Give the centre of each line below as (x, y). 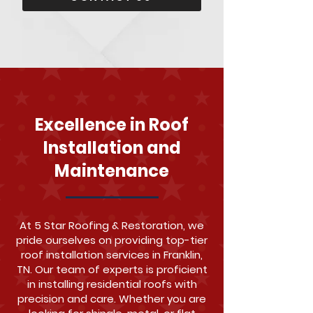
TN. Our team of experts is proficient (112, 269)
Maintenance (112, 171)
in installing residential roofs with (112, 284)
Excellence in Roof (112, 125)
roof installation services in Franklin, (112, 255)
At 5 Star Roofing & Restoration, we (112, 225)
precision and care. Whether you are (112, 299)
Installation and (112, 148)
